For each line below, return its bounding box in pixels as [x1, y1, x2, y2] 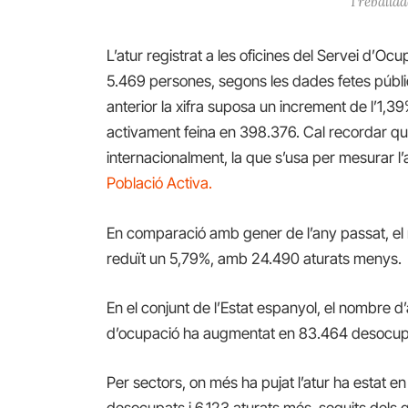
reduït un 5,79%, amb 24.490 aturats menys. [107, 249, 403, 268]
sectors [133, 372, 183, 392]
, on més [182, 372, 239, 392]
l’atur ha [298, 372, 351, 392]
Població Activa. [107, 174, 213, 193]
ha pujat [241, 372, 295, 392]
